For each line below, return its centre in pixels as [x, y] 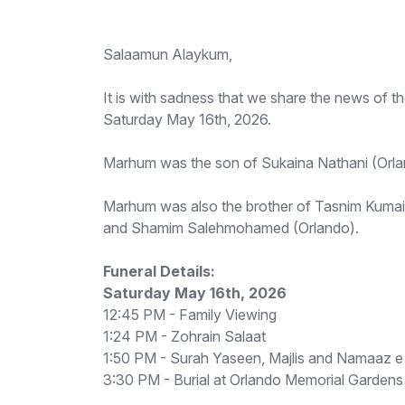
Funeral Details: [159, 271]
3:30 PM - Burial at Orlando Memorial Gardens [253, 380]
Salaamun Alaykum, [168, 54]
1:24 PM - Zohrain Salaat [184, 336]
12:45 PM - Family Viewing [190, 315]
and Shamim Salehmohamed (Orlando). [231, 228]
